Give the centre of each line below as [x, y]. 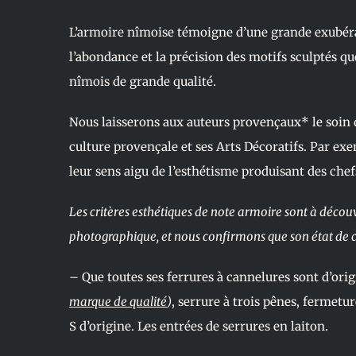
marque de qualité [118, 301]
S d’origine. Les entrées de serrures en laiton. [198, 326]
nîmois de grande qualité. [142, 81]
